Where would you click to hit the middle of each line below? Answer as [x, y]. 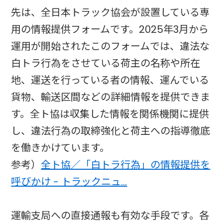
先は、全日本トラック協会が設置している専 [111, 13]
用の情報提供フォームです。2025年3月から [110, 30]
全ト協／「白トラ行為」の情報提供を [126, 165]
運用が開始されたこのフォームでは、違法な [111, 47]
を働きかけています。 [60, 148]
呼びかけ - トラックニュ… [69, 182]
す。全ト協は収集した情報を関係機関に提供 [110, 114]
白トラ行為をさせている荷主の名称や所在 [106, 63]
